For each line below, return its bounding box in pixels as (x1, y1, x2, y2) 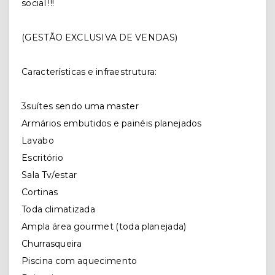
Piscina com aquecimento (21, 255, 139, 266)
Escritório (21, 152, 63, 163)
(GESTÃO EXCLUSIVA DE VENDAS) (21, 32, 178, 43)
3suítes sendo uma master (21, 101, 141, 112)
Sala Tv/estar (21, 169, 77, 180)
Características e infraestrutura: (21, 66, 157, 77)
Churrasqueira (21, 238, 82, 249)
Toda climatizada (21, 204, 98, 215)
